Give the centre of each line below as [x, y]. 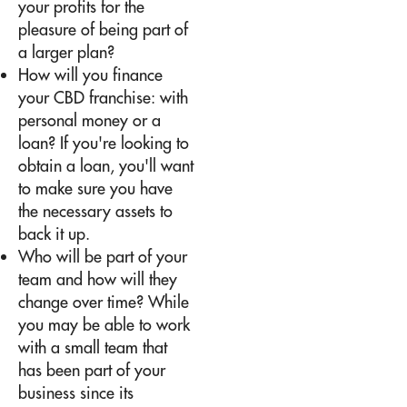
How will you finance [90, 74]
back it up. [54, 233]
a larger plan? [66, 52]
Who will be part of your [103, 256]
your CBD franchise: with [103, 97]
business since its [76, 392]
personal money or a [89, 120]
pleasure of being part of [103, 29]
